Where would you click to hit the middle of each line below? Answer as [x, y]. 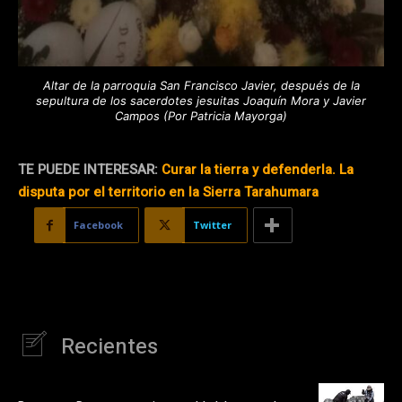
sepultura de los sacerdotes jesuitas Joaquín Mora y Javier [201, 101]
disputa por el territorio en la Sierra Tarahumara [168, 192]
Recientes [109, 347]
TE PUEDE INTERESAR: [90, 170]
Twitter [212, 225]
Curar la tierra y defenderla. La [258, 170]
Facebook [98, 225]
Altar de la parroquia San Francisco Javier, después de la [201, 86]
